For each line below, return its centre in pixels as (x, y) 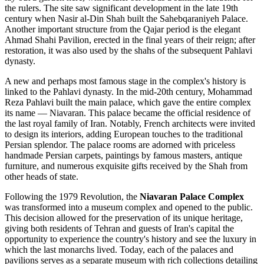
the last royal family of (47, 124)
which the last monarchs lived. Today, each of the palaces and (119, 250)
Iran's (184, 229)
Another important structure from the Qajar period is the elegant (123, 29)
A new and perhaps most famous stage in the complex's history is (125, 81)
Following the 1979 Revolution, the (72, 197)
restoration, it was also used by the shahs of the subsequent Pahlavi (128, 51)
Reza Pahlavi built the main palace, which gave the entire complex (128, 103)
